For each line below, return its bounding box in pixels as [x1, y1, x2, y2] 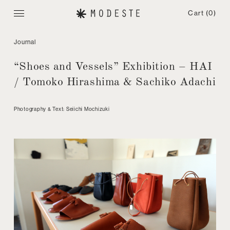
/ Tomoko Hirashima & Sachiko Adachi [13, 76, 216, 88]
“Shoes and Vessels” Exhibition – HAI [13, 61, 213, 73]
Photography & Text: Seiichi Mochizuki [13, 106, 110, 112]
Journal [13, 39, 36, 46]
